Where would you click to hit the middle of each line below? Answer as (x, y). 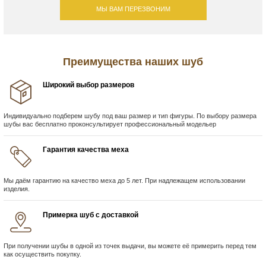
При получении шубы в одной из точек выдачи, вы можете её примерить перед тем (130, 246)
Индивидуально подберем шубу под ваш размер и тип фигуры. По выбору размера (130, 115)
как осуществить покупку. (42, 254)
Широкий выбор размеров (89, 85)
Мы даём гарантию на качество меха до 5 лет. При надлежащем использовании (124, 181)
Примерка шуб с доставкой (91, 215)
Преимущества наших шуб (133, 62)
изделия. (17, 189)
